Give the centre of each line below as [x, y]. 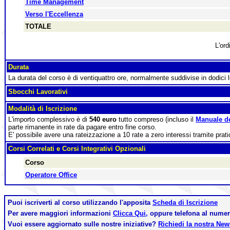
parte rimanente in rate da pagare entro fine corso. [82, 127]
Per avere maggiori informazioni [60, 213]
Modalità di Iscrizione [43, 109]
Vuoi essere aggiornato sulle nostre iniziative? [83, 224]
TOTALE [38, 26]
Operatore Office [51, 175]
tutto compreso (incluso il [156, 119]
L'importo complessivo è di [49, 119]
